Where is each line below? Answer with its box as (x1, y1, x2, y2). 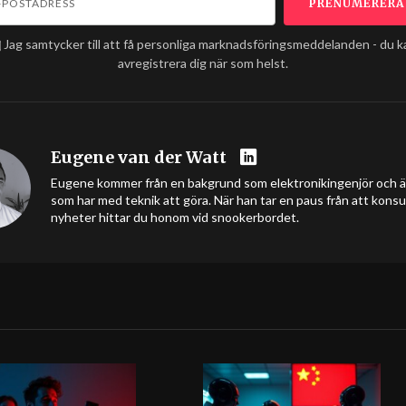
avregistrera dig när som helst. (118, 55, 288, 71)
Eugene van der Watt (51, 147, 227, 168)
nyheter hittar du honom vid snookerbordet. (51, 209, 299, 225)
